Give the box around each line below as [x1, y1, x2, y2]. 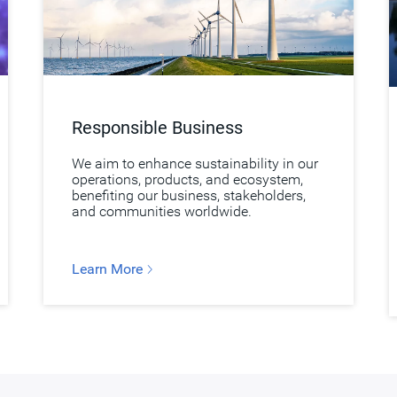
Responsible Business [71, 116, 243, 138]
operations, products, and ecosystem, [71, 170, 303, 188]
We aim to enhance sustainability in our [71, 154, 318, 172]
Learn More [71, 260, 146, 277]
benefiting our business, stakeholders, [71, 186, 306, 204]
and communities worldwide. [71, 202, 252, 220]
